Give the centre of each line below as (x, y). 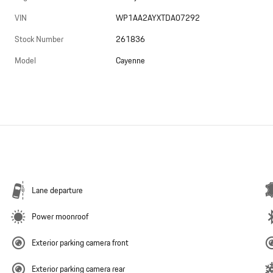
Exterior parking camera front (80, 243)
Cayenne (131, 61)
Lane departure (57, 191)
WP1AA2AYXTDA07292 (158, 19)
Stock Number (39, 40)
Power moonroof (60, 217)
